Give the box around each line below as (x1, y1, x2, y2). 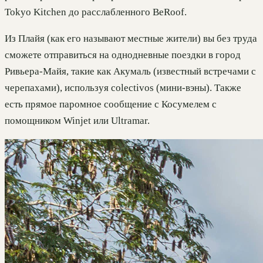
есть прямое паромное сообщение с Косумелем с (5, 98, 217, 110)
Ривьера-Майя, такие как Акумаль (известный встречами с (5, 65, 256, 77)
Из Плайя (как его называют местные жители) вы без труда (5, 32, 257, 44)
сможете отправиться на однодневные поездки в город (5, 49, 241, 60)
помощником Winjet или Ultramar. (5, 114, 150, 126)
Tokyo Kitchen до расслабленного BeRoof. (5, 6, 187, 18)
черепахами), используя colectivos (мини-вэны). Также (5, 82, 241, 93)
